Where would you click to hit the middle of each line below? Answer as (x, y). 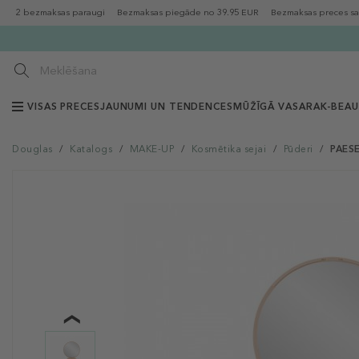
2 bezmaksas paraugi (61, 12)
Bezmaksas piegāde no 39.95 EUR (188, 12)
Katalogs (91, 149)
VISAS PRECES (64, 107)
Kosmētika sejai (228, 149)
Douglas (32, 149)
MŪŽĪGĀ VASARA (276, 107)
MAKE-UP (151, 149)
